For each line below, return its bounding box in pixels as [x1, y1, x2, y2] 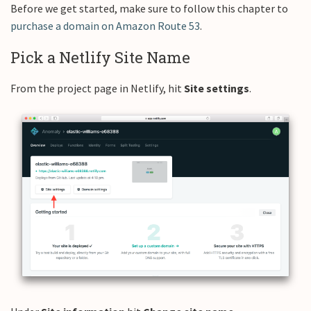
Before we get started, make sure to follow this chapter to [10, 1, 288, 15]
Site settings [184, 81, 249, 95]
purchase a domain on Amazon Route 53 [10, 19, 200, 33]
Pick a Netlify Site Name [10, 47, 190, 67]
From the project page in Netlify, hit [10, 81, 184, 95]
